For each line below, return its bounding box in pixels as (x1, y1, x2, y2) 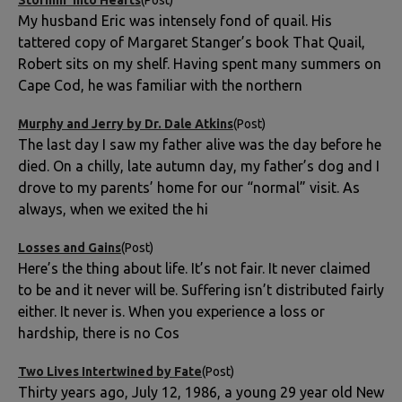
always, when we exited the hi (18, 200, 208, 217)
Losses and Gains (18, 240, 121, 255)
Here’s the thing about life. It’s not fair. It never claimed (18, 259, 371, 276)
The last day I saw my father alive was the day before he (18, 135, 381, 153)
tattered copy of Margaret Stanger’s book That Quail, (18, 33, 365, 50)
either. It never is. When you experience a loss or (18, 302, 325, 319)
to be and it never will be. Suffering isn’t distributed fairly (18, 281, 384, 298)
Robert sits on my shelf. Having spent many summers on (18, 55, 381, 72)
